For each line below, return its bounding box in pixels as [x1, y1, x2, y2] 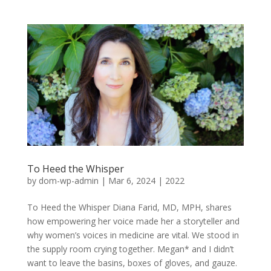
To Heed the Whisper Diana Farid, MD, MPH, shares [27, 201, 232, 214]
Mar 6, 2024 [108, 175, 155, 187]
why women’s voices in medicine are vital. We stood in [27, 229, 239, 241]
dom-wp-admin [38, 175, 99, 187]
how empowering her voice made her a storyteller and [27, 215, 240, 227]
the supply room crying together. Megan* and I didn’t [27, 243, 234, 255]
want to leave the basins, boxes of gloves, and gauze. [27, 257, 237, 269]
